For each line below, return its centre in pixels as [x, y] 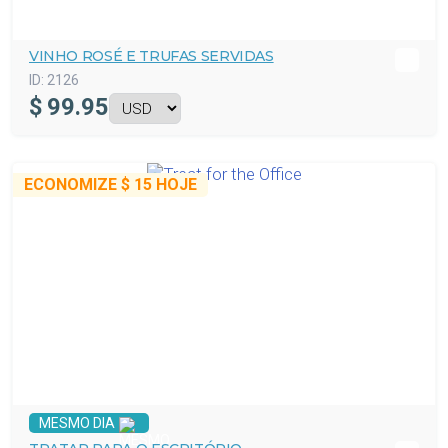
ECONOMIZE [72, 184]
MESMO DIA [77, 423]
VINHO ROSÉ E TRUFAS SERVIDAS [151, 56]
